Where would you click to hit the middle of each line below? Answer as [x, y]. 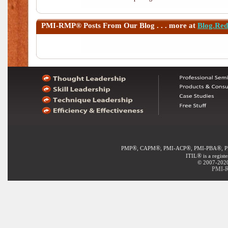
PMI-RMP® [61, 25]
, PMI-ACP [173, 148]
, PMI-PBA [204, 148]
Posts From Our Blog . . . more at [139, 25]
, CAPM [146, 148]
